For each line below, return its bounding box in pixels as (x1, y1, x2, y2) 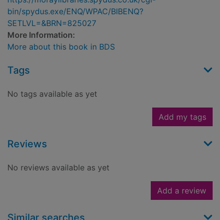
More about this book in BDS (7, 42, 115, 52)
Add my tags (159, 112, 206, 122)
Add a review (157, 186, 206, 196)
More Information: (7, 30, 75, 40)
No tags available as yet (7, 89, 97, 99)
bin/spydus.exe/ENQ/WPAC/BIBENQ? (7, 6, 143, 17)
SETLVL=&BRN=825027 (7, 18, 96, 28)
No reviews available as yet (7, 163, 110, 173)
